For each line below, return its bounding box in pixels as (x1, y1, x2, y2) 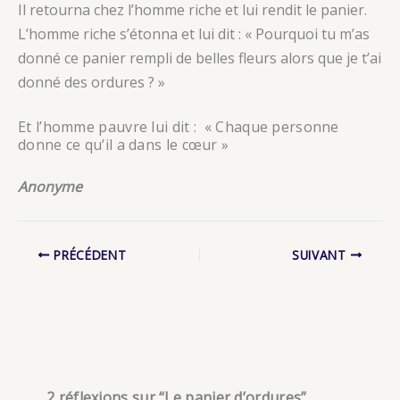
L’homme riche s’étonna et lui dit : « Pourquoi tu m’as (18, 24, 370, 44)
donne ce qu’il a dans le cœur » (18, 134, 229, 154)
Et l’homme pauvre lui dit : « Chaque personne (18, 116, 339, 137)
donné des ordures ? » (18, 72, 165, 92)
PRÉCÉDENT (49, 246, 127, 263)
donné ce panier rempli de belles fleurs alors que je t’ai (18, 48, 381, 68)
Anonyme (18, 176, 82, 196)
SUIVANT (291, 246, 351, 263)
